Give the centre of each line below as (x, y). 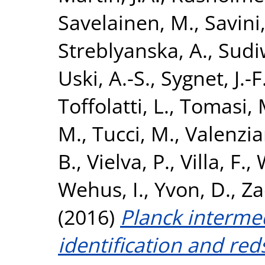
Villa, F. (213, 161)
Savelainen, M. (126, 22)
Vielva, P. (128, 161)
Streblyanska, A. (133, 50)
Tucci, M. (133, 133)
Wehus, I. (101, 189)
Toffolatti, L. (114, 105)
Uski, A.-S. (104, 77)
